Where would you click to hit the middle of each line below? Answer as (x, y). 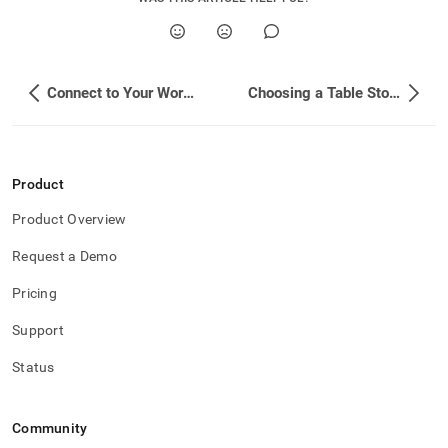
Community (50, 428)
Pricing (34, 293)
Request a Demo (64, 256)
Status (33, 367)
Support (38, 330)
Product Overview (69, 219)
